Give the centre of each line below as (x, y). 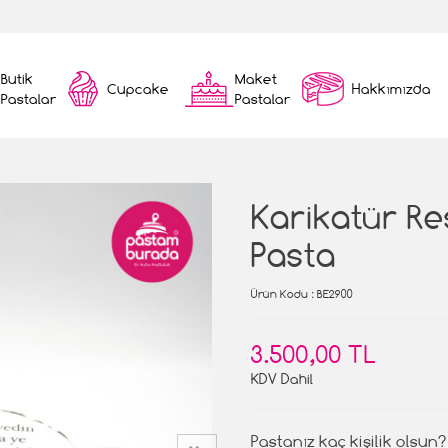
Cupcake (138, 88)
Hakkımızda (391, 88)
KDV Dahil (282, 378)
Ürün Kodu (279, 294)
